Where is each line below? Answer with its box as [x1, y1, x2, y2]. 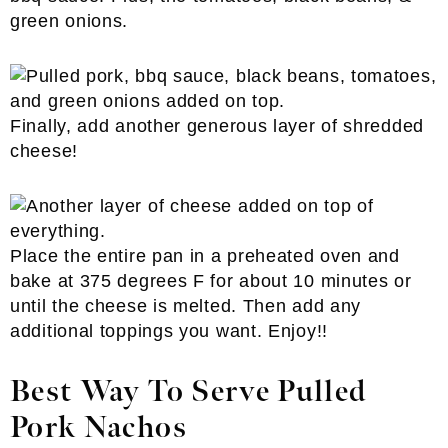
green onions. [10, 11, 129, 31]
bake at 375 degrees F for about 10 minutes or [10, 271, 412, 291]
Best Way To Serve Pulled [10, 374, 368, 410]
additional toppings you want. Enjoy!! [10, 321, 328, 341]
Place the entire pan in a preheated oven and [10, 246, 400, 266]
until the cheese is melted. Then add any [10, 296, 362, 316]
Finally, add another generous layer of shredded [10, 116, 424, 136]
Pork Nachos [10, 410, 187, 446]
